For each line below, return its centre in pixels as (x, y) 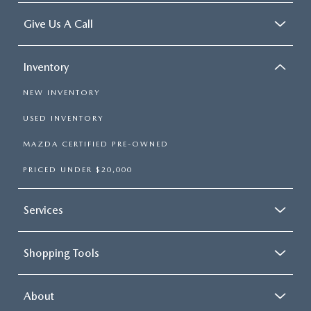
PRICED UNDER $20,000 (78, 169)
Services (43, 210)
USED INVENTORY (63, 118)
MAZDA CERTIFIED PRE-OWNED (96, 144)
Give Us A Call (58, 24)
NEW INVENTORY (61, 92)
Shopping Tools (61, 253)
